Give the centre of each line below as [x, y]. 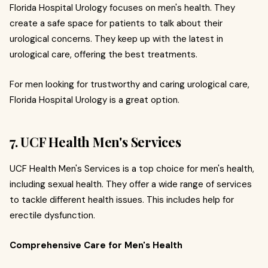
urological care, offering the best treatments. [103, 54]
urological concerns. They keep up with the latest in [116, 39]
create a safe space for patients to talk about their [116, 23]
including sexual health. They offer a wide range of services [131, 184]
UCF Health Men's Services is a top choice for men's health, [132, 168]
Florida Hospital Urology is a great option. [95, 100]
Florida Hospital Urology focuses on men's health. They [122, 7]
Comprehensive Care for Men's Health [96, 245]
